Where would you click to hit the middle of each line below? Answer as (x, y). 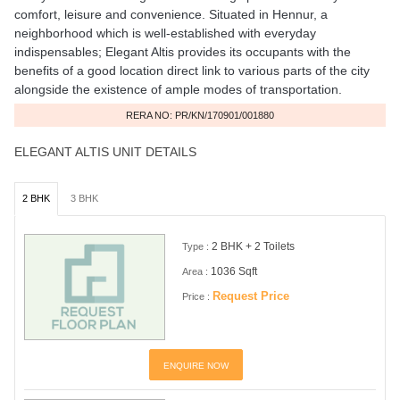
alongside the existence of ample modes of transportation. (178, 89)
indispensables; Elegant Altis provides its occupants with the (182, 51)
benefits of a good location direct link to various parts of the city (192, 70)
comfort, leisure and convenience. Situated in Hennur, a (171, 14)
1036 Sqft (234, 271)
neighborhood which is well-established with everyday (165, 33)
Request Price (251, 296)
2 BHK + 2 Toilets (254, 246)
